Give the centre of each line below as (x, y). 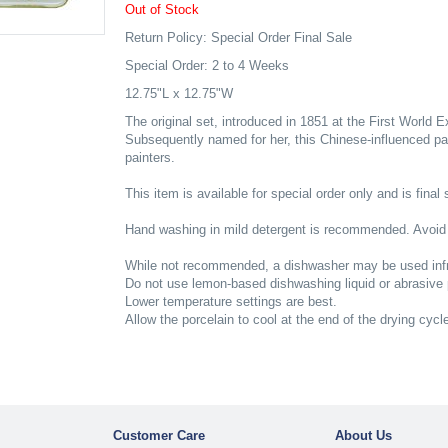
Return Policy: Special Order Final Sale (238, 37)
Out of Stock (161, 9)
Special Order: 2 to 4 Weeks (206, 65)
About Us (364, 436)
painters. (149, 157)
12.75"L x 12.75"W (178, 93)
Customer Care (158, 436)
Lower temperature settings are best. (230, 301)
